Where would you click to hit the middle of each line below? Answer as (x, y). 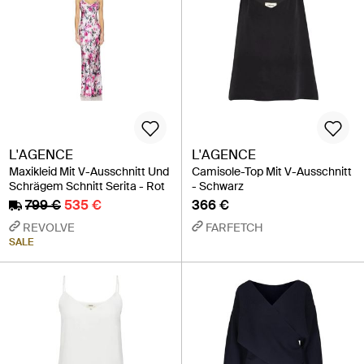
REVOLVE (49, 228)
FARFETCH (234, 228)
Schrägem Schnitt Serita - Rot (87, 186)
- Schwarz (218, 186)
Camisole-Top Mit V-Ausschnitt (272, 172)
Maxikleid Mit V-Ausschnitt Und (89, 172)
